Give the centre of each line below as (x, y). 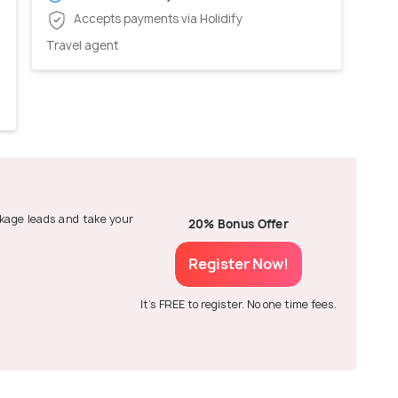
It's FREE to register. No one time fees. (238, 304)
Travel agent (82, 45)
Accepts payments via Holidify (157, 19)
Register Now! (238, 263)
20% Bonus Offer (239, 223)
